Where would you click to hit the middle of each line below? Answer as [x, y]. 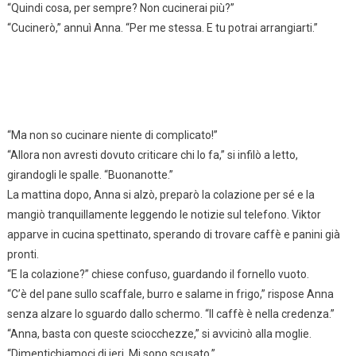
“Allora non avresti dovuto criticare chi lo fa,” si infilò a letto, [152, 155]
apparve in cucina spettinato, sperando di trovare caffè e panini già [173, 234]
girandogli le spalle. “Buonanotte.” [90, 174]
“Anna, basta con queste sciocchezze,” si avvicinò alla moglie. [159, 333]
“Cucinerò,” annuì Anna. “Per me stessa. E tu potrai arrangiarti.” [162, 27]
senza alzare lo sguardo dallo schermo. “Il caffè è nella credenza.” [170, 313]
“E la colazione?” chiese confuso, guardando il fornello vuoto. [158, 274]
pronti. [23, 254]
